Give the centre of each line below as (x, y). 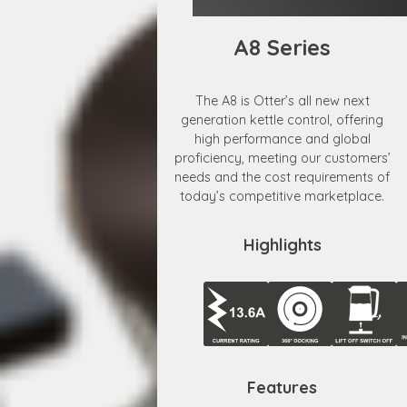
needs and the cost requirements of (283, 177)
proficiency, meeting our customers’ (282, 158)
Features (283, 387)
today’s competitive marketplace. (283, 196)
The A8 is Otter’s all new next (282, 100)
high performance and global (282, 139)
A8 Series (283, 48)
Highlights (282, 244)
